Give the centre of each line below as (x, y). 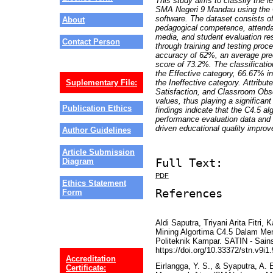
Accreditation (91, 259)
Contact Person (91, 42)
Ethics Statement (94, 183)
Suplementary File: (101, 83)
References (189, 193)
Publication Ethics (97, 108)
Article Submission (98, 152)
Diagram (78, 161)
